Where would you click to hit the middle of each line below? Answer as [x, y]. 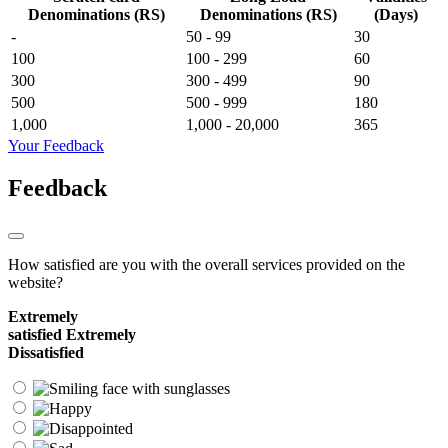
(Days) [395, 14]
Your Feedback [56, 145]
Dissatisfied [46, 352]
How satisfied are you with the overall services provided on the [206, 264]
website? [35, 282]
